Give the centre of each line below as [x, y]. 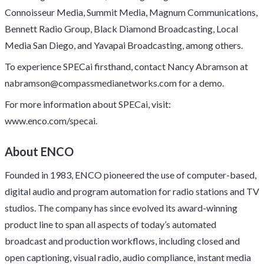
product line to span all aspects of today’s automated [110, 224]
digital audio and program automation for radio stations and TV [132, 191]
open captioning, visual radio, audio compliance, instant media [128, 257]
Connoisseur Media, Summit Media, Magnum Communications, [131, 12]
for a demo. [200, 83]
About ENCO [39, 151]
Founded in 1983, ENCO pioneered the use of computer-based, [131, 175]
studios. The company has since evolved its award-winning [121, 208]
